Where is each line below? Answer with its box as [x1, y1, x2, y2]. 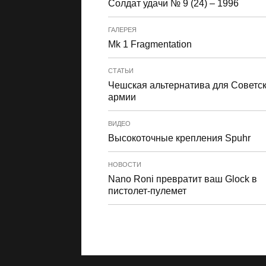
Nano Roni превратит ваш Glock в [108, 174, 257, 184]
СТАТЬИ [108, 67, 134, 74]
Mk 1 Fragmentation [108, 39, 192, 49]
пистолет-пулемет [108, 186, 186, 196]
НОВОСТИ [108, 161, 141, 168]
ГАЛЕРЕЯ [108, 26, 137, 33]
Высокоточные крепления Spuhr [108, 133, 251, 143]
